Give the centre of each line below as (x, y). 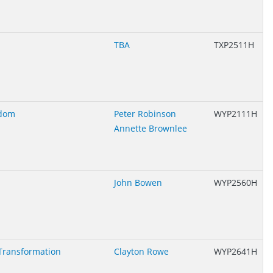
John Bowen (138, 183)
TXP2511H (234, 45)
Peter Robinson (145, 114)
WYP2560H (236, 183)
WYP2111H (236, 114)
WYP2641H (236, 251)
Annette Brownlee (151, 128)
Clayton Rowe (141, 251)
